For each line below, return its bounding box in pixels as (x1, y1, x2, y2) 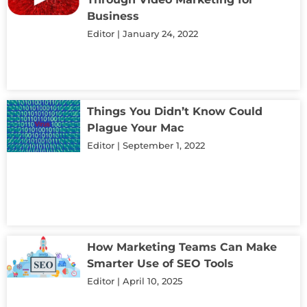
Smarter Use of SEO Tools (87, 256, 234, 270)
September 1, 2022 (120, 139, 205, 151)
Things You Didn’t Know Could (87, 104, 262, 118)
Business (87, 10, 139, 23)
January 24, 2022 (120, 28, 198, 40)
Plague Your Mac (87, 121, 184, 134)
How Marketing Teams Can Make (87, 240, 277, 254)
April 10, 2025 (120, 275, 182, 286)
